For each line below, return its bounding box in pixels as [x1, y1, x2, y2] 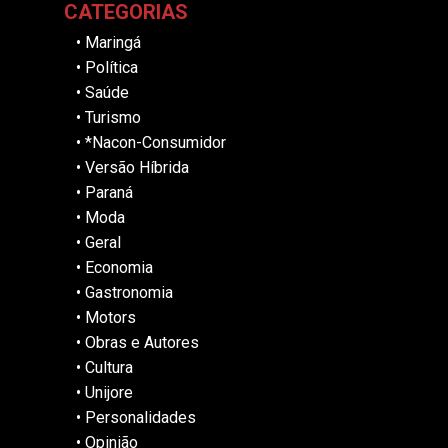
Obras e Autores [85, 333, 199, 353]
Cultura [85, 358, 133, 378]
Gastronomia [85, 283, 173, 303]
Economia [85, 258, 153, 278]
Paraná [85, 183, 133, 203]
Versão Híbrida [85, 158, 189, 178]
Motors [85, 308, 136, 328]
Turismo [85, 108, 141, 128]
